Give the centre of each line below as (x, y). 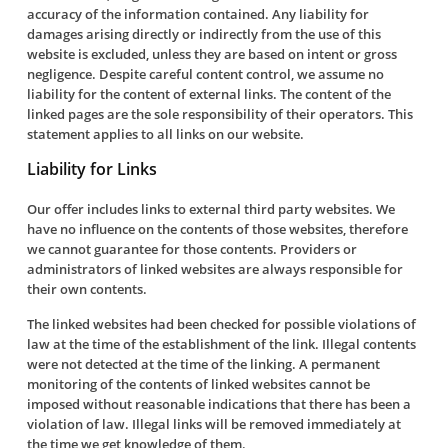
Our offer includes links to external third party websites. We (210, 209)
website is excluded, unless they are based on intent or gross (211, 54)
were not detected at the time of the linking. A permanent (203, 364)
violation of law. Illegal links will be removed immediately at (213, 424)
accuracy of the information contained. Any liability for (197, 14)
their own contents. (86, 289)
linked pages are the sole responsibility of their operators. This (219, 114)
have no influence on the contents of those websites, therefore (217, 229)
